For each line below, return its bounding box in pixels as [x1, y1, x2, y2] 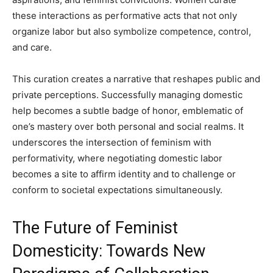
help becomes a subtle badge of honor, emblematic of [12, 105, 243, 116]
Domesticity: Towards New [12, 241, 205, 261]
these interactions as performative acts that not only [12, 10, 237, 21]
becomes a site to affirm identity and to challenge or [12, 168, 236, 180]
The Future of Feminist [12, 218, 178, 238]
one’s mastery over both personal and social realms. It [12, 121, 244, 132]
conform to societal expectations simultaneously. [12, 184, 222, 196]
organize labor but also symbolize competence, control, [12, 26, 251, 37]
